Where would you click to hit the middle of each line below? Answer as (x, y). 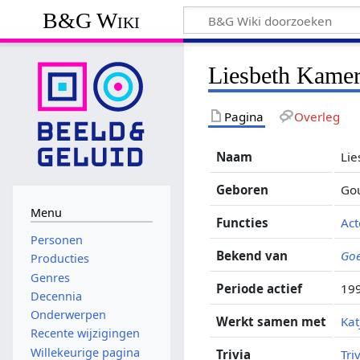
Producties (59, 259)
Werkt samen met (272, 321)
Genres (50, 277)
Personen (56, 240)
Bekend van (252, 255)
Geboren (243, 189)
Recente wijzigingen (85, 333)
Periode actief (260, 288)
